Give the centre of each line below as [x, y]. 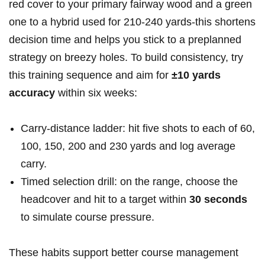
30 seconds [218, 200]
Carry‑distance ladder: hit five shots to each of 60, [138, 129]
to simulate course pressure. [88, 217]
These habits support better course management [124, 253]
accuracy [32, 93]
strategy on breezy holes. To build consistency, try [126, 58]
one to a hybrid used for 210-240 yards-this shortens [132, 22]
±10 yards [196, 75]
